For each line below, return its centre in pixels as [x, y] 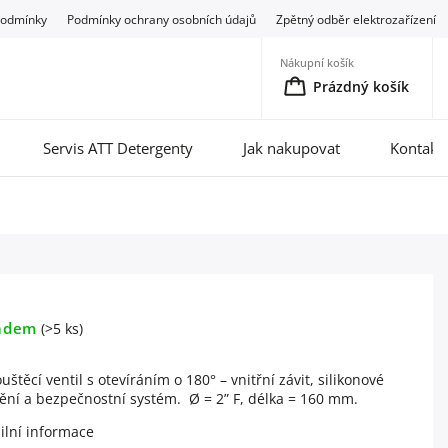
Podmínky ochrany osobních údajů [162, 19]
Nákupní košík [317, 62]
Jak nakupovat [291, 148]
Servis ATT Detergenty [118, 148]
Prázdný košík [361, 86]
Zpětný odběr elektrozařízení [356, 19]
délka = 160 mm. [303, 398]
